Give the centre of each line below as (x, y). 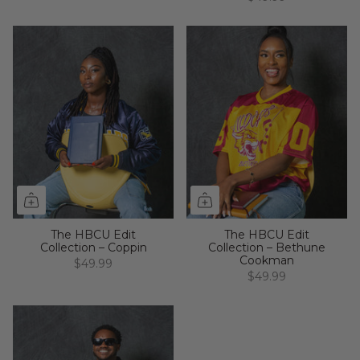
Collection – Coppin (93, 247)
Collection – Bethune (267, 247)
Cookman (267, 260)
